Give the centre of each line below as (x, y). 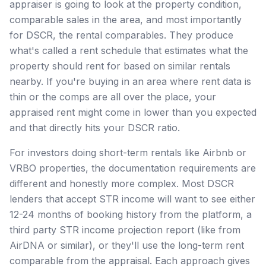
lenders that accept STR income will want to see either (132, 199)
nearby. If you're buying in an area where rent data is (130, 81)
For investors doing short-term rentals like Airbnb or (128, 152)
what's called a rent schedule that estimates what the (129, 50)
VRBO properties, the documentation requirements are (133, 168)
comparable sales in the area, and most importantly (126, 19)
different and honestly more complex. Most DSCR (122, 183)
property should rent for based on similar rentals (120, 66)
